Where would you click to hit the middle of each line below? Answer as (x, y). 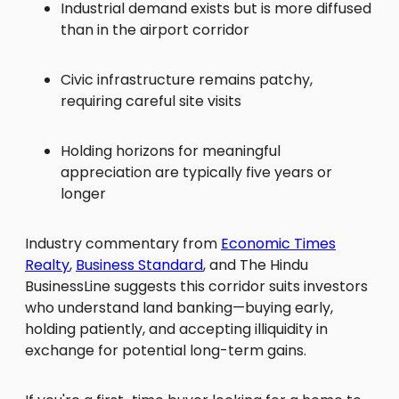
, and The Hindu (256, 265)
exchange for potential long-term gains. (166, 351)
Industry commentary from (123, 244)
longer (83, 194)
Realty (47, 265)
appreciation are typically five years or (196, 173)
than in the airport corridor (155, 30)
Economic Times (278, 244)
